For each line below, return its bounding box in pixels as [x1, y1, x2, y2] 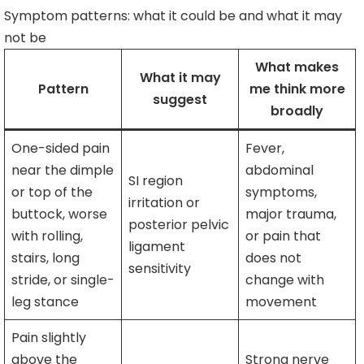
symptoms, [245, 183, 317, 202]
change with [245, 271, 324, 290]
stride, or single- [11, 271, 115, 290]
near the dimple [11, 161, 114, 180]
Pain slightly [11, 328, 86, 348]
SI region [128, 171, 183, 191]
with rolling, [11, 227, 83, 246]
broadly [271, 102, 323, 121]
